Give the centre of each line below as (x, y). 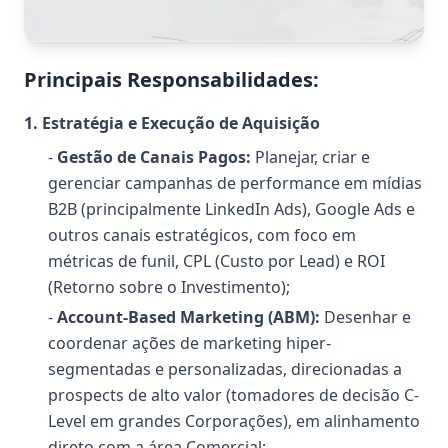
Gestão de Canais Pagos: (154, 157)
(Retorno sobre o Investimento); (169, 287)
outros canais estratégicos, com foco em (202, 235)
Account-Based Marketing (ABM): (188, 317)
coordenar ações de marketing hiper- (189, 343)
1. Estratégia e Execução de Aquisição (172, 123)
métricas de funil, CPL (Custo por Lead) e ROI (216, 261)
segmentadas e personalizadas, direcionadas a (225, 369)
